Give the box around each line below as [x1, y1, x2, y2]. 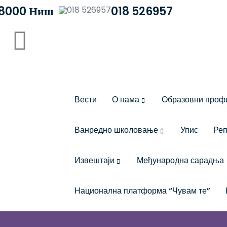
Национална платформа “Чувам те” [74, 185, 210, 197]
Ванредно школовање [74, 124, 158, 136]
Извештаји [74, 155, 115, 166]
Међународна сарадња [137, 155, 224, 166]
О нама [112, 94, 139, 105]
